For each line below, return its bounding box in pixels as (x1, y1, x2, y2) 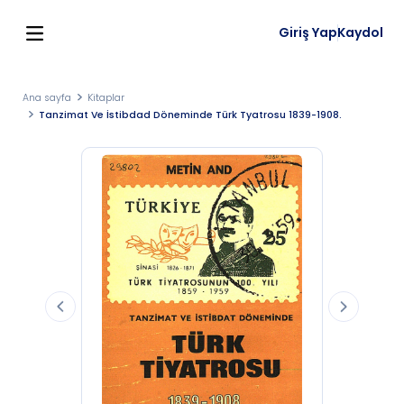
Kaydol (337, 23, 384, 41)
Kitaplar (87, 91, 125, 105)
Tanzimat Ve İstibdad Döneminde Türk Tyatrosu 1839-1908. (39, 108, 343, 122)
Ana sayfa (23, 91, 71, 105)
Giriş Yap (279, 23, 338, 41)
